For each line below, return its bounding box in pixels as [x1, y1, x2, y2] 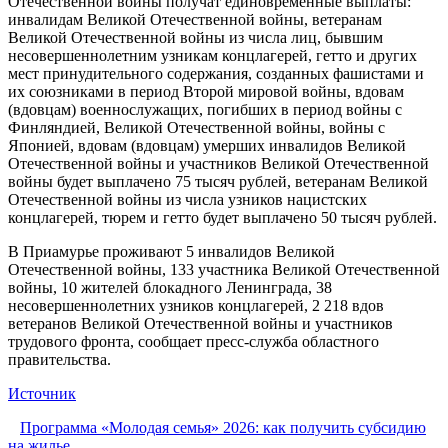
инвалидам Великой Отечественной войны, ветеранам [8, 10, 382, 28]
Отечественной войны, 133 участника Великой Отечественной [8, 260, 440, 278]
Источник [8, 384, 76, 402]
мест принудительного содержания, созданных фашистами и [8, 64, 424, 82]
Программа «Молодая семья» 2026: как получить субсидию [20, 418, 426, 436]
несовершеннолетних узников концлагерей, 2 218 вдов [8, 296, 384, 314]
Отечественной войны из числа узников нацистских [8, 190, 367, 208]
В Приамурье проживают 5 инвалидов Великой [8, 242, 335, 260]
